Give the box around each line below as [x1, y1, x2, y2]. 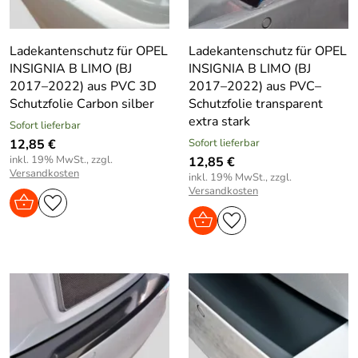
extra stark [189, 112, 250, 130]
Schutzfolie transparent [189, 94, 323, 113]
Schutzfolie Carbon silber [10, 94, 154, 113]
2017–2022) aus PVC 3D [10, 77, 157, 95]
